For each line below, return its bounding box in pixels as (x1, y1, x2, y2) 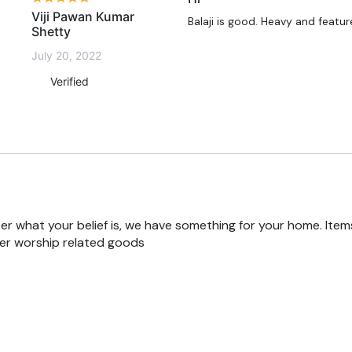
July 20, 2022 (31, 49, 101, 63)
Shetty (31, 24, 71, 40)
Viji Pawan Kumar (31, 9, 134, 25)
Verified (47, 75, 89, 89)
